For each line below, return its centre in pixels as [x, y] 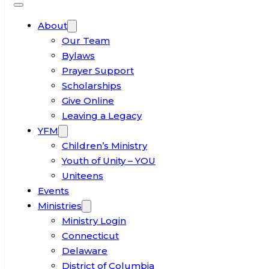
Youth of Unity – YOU [109, 161]
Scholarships [92, 86]
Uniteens [83, 176]
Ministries [60, 206]
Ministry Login [94, 221]
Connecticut [90, 236]
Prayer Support [98, 71]
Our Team [86, 41]
